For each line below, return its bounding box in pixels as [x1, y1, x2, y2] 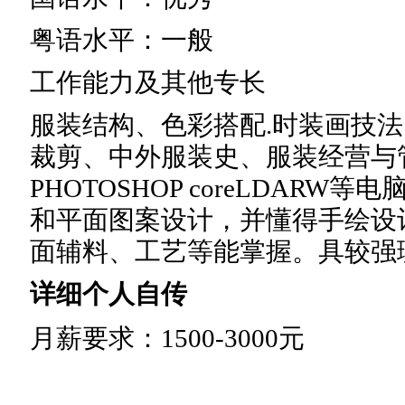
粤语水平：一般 [30, 24, 213, 54]
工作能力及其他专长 [30, 67, 266, 97]
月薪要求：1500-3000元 [30, 323, 305, 353]
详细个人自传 [30, 278, 187, 308]
